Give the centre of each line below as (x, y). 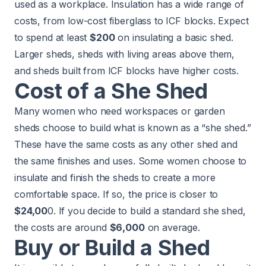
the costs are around (62, 228)
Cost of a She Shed (111, 91)
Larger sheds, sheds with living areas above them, (125, 54)
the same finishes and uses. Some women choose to (131, 161)
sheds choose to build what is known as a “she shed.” (133, 128)
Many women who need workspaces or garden (120, 111)
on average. (172, 228)
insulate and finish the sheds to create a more (115, 178)
